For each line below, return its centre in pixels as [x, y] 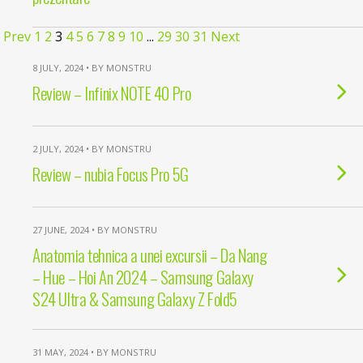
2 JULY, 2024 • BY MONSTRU [92, 149]
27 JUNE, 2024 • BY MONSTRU [95, 230]
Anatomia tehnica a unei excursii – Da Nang [150, 255]
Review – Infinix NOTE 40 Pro [112, 93]
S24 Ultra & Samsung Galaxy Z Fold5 [135, 299]
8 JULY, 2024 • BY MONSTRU [92, 68]
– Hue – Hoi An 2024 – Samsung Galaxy [143, 277]
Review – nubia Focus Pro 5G [111, 174]
